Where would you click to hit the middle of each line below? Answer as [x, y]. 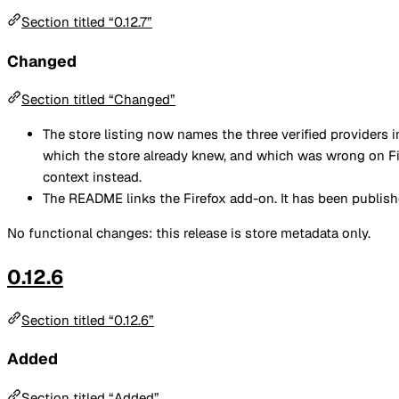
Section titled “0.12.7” [87, 22]
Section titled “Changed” [98, 100]
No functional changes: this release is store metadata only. [189, 233]
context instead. [92, 177]
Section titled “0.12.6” [88, 320]
